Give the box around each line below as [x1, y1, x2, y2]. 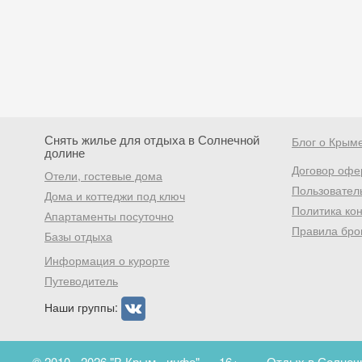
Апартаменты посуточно [44, 208, 174, 224]
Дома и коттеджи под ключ [44, 187, 185, 204]
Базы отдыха [44, 228, 112, 244]
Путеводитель [44, 272, 118, 288]
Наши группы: [44, 298, 121, 315]
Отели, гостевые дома [44, 167, 162, 183]
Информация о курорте [44, 252, 170, 268]
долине [44, 144, 85, 161]
